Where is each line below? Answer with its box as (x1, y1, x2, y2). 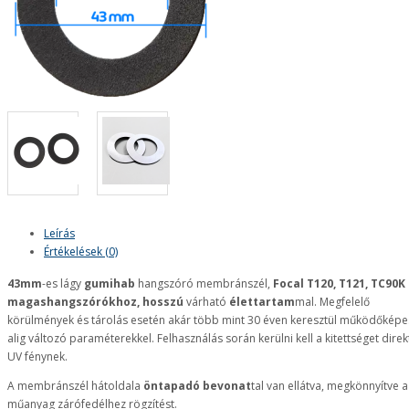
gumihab (84, 276, 135, 291)
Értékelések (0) (44, 244, 118, 259)
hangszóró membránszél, (135, 276, 273, 291)
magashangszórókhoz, (7, 294, 140, 309)
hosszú (142, 294, 186, 309)
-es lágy (42, 276, 84, 291)
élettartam (229, 294, 295, 309)
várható (186, 294, 229, 309)
